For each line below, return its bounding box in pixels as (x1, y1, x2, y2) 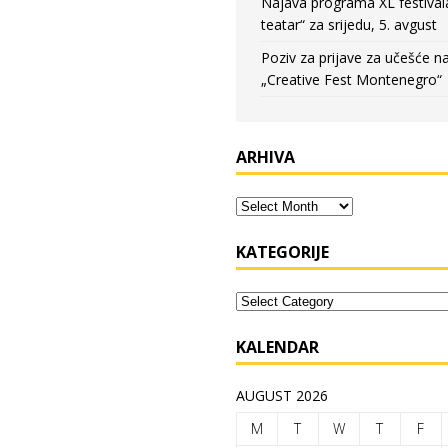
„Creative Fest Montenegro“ (260, 70, 442, 89)
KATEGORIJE (235, 241, 329, 263)
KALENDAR (235, 336, 319, 358)
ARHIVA (235, 146, 295, 168)
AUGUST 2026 (235, 386, 328, 405)
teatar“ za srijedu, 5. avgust (260, 15, 437, 34)
